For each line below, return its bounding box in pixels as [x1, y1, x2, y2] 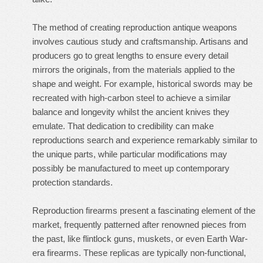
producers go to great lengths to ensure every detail [32, 50, 228, 60]
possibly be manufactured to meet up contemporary [32, 163, 230, 173]
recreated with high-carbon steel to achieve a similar [32, 93, 231, 103]
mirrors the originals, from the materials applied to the [32, 65, 235, 75]
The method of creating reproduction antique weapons [32, 22, 237, 32]
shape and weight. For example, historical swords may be [32, 79, 252, 89]
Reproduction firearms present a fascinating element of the [32, 205, 255, 215]
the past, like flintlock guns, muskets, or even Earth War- [32, 234, 248, 244]
